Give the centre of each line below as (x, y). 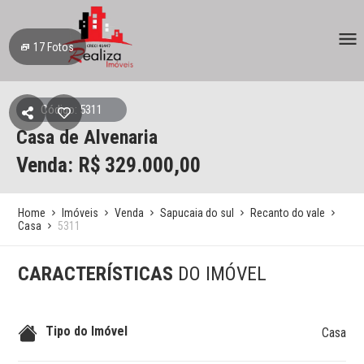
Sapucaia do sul (197, 213)
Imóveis (80, 213)
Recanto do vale (288, 213)
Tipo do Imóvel (87, 331)
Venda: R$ (58, 165)
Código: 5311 (71, 110)
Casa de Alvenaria (87, 137)
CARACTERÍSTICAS (98, 274)
